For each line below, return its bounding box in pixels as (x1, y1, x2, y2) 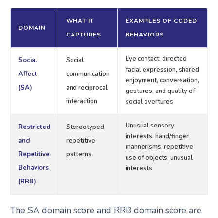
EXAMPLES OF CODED (125, 17, 197, 25)
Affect (18, 69, 37, 78)
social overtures (125, 97, 173, 106)
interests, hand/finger (125, 131, 189, 141)
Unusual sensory (125, 121, 174, 130)
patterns (66, 149, 91, 159)
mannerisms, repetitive (125, 142, 193, 151)
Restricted (18, 122, 50, 131)
